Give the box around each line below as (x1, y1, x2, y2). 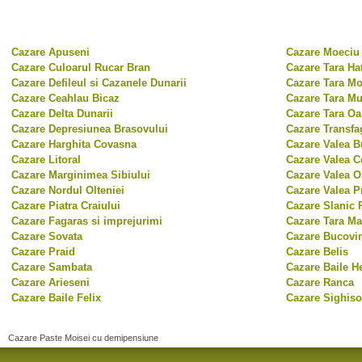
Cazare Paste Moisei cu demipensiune (8, 333, 158, 343)
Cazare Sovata (11, 230, 82, 242)
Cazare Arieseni (11, 276, 90, 288)
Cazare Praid (11, 246, 75, 258)
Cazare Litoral (11, 154, 81, 166)
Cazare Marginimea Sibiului (11, 169, 150, 181)
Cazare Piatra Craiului (11, 200, 120, 212)
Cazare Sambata (11, 261, 92, 273)
